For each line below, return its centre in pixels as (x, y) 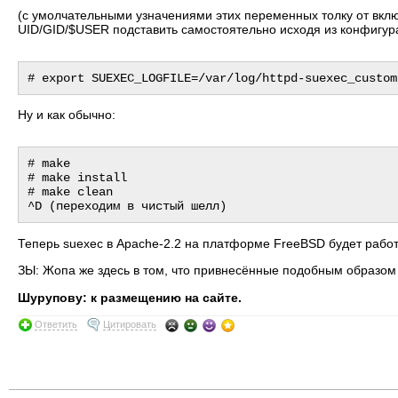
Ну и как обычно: (67, 115)
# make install (77, 178)
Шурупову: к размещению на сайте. (130, 297)
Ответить (56, 324)
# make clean (70, 192)
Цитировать (130, 324)
